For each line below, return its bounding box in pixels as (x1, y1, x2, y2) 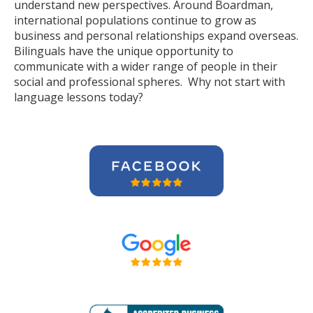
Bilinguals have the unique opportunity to (14, 43, 233, 59)
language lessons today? (14, 89, 143, 105)
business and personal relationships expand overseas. (14, 28, 298, 43)
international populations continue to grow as (14, 13, 256, 28)
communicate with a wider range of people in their (14, 59, 277, 74)
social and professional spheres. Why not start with (14, 74, 285, 89)
